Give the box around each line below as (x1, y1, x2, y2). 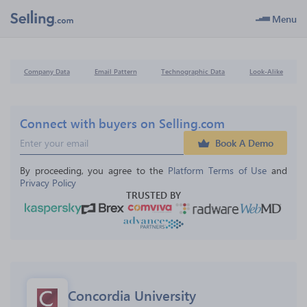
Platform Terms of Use (168, 164, 267, 177)
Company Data (23, 67, 70, 75)
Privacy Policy (20, 176, 76, 189)
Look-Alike (249, 67, 284, 75)
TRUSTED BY (126, 188, 181, 201)
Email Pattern (94, 67, 137, 75)
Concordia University (68, 285, 196, 304)
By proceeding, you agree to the (20, 164, 169, 177)
